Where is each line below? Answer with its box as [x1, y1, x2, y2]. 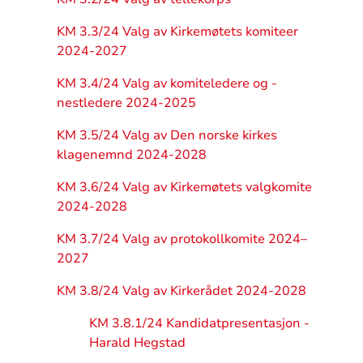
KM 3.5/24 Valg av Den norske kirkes [56, 126, 277, 144]
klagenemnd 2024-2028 [56, 145, 207, 164]
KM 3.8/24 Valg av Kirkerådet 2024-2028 [56, 281, 306, 300]
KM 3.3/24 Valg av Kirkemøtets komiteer [56, 22, 298, 41]
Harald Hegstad [88, 333, 186, 352]
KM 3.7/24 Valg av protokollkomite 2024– [56, 229, 307, 248]
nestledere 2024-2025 [56, 93, 196, 112]
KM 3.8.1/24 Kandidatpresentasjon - [88, 314, 310, 332]
